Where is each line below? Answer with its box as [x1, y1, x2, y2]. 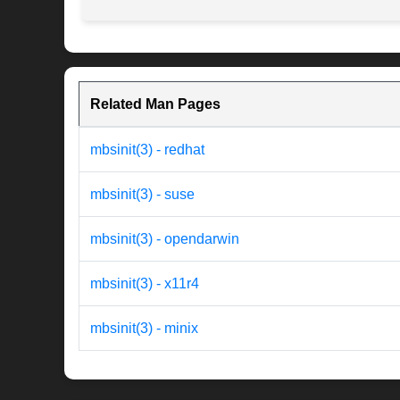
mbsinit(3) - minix [90, 321, 198, 337]
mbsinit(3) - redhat [90, 142, 204, 158]
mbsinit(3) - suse [90, 187, 195, 203]
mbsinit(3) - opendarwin [90, 231, 239, 247]
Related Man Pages [90, 96, 221, 112]
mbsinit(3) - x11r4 [90, 276, 199, 292]
